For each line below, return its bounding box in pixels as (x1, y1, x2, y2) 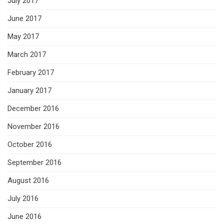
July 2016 (7, 193, 38, 203)
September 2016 (7, 157, 61, 167)
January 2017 (7, 85, 51, 95)
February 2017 (7, 67, 54, 77)
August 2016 (7, 175, 49, 185)
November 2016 (7, 121, 59, 131)
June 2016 (7, 211, 41, 221)
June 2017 (7, 13, 41, 23)
